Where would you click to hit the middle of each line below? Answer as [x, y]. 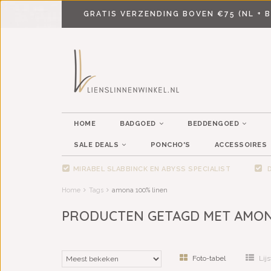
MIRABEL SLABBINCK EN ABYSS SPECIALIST [152, 169]
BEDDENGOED [213, 124]
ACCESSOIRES [240, 145]
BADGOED [138, 124]
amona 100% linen [140, 190]
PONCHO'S [170, 145]
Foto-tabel [209, 258]
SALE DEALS [96, 145]
